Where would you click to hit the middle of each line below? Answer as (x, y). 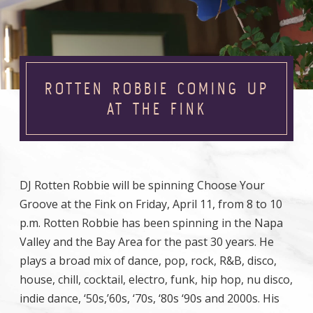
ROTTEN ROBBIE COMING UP (156, 88)
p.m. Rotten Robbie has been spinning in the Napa (151, 223)
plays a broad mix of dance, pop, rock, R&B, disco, (148, 261)
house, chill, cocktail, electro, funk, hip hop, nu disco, (156, 279)
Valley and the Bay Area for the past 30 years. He (147, 242)
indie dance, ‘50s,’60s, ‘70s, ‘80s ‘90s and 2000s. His (150, 298)
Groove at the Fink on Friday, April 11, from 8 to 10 (151, 204)
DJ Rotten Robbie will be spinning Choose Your (142, 185)
